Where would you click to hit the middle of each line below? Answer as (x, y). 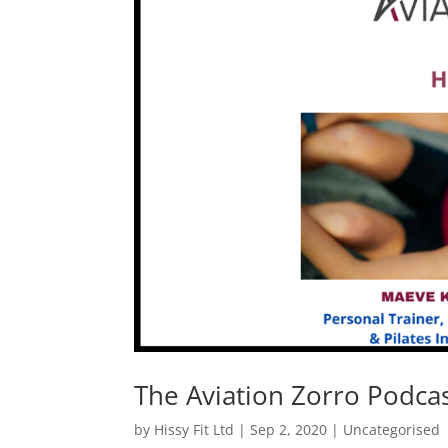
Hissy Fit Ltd (194, 429)
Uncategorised (392, 429)
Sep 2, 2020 (289, 429)
